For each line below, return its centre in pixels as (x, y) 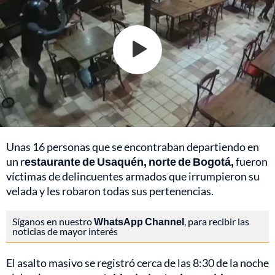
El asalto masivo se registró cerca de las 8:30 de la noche (137, 262)
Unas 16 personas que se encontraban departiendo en (133, 146)
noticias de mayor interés (65, 231)
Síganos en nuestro (53, 221)
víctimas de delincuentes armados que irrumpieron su (133, 176)
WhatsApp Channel (139, 221)
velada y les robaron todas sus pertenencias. (110, 191)
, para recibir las (217, 221)
